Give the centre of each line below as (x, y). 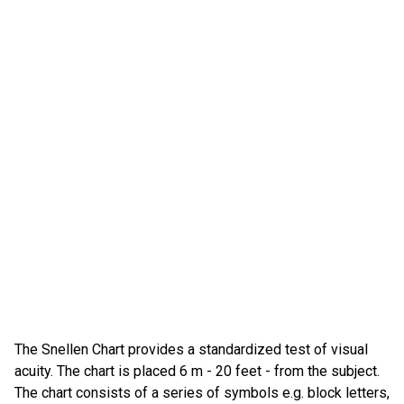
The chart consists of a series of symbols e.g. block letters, (202, 393)
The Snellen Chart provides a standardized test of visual (191, 349)
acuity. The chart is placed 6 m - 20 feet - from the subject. (197, 371)
